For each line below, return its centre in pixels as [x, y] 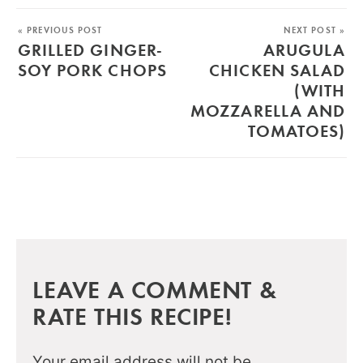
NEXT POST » [314, 30]
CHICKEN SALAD [277, 69]
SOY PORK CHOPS [92, 69]
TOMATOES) [296, 130]
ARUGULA [304, 49]
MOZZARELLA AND [268, 110]
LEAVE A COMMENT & [155, 288]
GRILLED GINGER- [90, 49]
